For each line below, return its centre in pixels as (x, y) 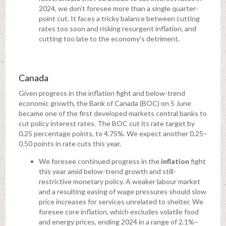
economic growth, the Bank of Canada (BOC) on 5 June (105, 103)
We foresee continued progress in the (100, 161)
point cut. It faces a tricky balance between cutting (119, 19)
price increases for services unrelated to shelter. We (121, 202)
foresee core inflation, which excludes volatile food (119, 212)
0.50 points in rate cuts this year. (70, 144)
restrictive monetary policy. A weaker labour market (119, 182)
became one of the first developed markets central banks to (112, 114)
